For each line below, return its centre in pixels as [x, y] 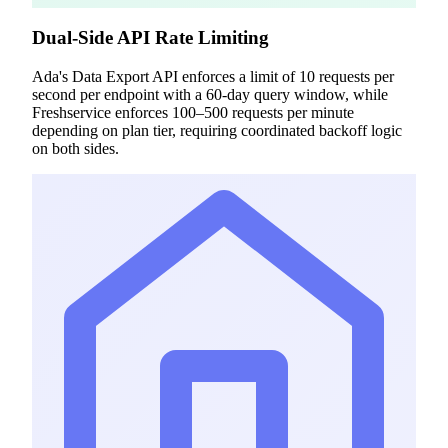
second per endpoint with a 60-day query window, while [210, 94]
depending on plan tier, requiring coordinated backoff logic [217, 130]
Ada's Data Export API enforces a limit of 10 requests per [213, 76]
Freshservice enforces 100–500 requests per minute [193, 112]
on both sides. [75, 148]
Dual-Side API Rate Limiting [150, 37]
